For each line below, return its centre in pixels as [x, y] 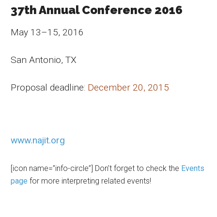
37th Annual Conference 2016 [97, 10]
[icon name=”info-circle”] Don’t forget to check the [96, 168]
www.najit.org [38, 140]
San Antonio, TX [44, 60]
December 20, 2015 [129, 87]
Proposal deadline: [49, 87]
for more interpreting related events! [90, 181]
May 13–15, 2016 [47, 32]
